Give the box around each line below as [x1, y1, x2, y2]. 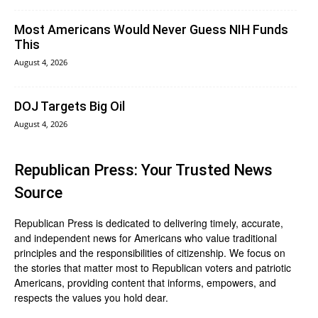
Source [14, 183, 62, 202]
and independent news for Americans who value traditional [14, 230, 277, 245]
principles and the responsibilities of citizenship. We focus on [14, 245, 285, 260]
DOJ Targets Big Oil [14, 98, 125, 114]
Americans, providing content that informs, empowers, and [14, 275, 276, 290]
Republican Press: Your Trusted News [14, 160, 273, 179]
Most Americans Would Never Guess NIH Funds [14, 21, 288, 37]
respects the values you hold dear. [14, 290, 168, 305]
